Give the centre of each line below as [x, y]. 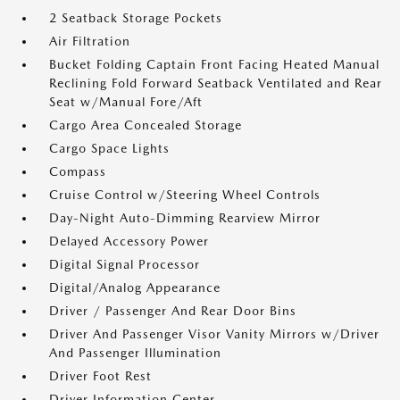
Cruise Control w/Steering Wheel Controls [185, 195]
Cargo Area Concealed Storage [146, 125]
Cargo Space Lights [109, 148]
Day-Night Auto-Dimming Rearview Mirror [185, 218]
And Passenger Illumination [135, 353]
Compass [78, 171]
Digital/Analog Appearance [135, 287]
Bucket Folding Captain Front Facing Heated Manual [214, 64]
